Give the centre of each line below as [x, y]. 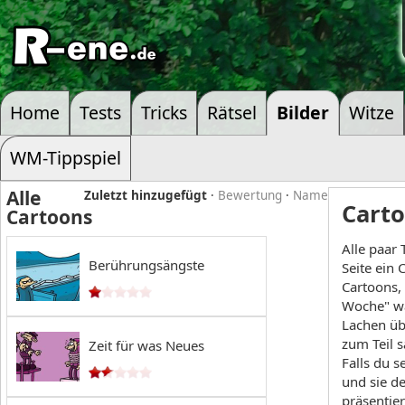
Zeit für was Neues [146, 345]
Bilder [303, 113]
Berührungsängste [146, 265]
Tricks [164, 113]
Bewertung [250, 195]
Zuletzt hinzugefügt [146, 195]
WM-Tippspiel [66, 158]
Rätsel [232, 113]
